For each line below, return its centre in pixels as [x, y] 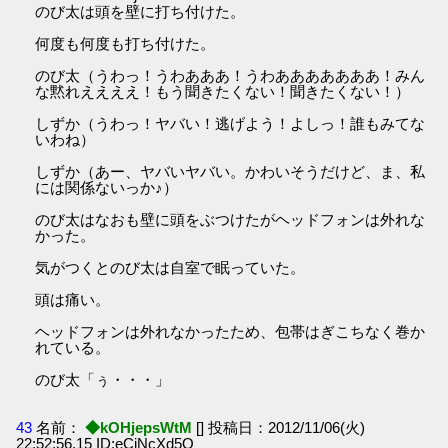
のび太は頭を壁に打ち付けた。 [140, 12]
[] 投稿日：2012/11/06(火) [281, 427]
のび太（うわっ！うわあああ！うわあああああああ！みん [230, 76]
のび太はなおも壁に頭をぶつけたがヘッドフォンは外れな [230, 220]
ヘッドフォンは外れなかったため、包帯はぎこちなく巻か [230, 332]
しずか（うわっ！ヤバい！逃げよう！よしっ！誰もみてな [230, 124]
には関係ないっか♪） [107, 188]
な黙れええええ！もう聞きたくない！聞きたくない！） [223, 92]
